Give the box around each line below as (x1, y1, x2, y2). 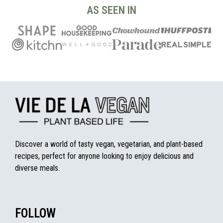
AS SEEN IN (87, 4, 136, 17)
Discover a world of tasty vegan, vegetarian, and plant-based (15, 139, 203, 149)
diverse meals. (15, 163, 60, 173)
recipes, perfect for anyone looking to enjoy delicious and (15, 151, 194, 161)
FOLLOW (15, 206, 56, 221)
